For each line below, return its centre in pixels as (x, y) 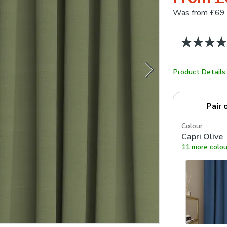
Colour (192, 126)
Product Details (199, 72)
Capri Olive (202, 137)
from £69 (208, 13)
